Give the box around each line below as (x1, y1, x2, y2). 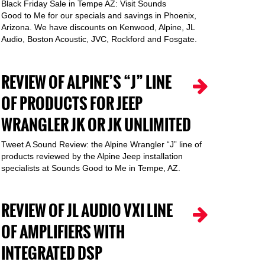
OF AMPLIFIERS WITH (1, 221, 125, 244)
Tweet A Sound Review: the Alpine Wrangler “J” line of (1, 140, 202, 149)
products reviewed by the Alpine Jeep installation (1, 151, 183, 161)
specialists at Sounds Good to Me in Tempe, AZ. (1, 163, 180, 173)
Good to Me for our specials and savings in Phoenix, (1, 11, 196, 20)
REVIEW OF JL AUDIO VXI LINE (1, 199, 173, 222)
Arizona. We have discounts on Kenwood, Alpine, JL (1, 22, 195, 32)
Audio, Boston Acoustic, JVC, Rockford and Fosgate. (1, 34, 197, 44)
